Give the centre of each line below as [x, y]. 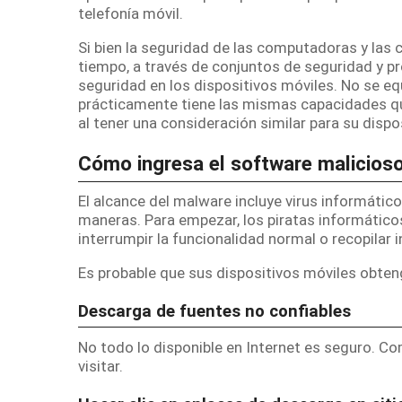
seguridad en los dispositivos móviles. [210, 85]
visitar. [100, 366]
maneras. [111, 220]
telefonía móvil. [131, 13]
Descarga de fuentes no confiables [214, 312]
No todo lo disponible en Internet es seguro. [228, 347]
